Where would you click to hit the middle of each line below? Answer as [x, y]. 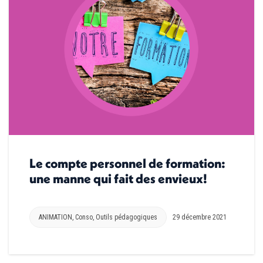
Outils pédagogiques [127, 217]
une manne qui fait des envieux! [118, 178]
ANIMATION [55, 217]
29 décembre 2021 [200, 217]
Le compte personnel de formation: [127, 163]
